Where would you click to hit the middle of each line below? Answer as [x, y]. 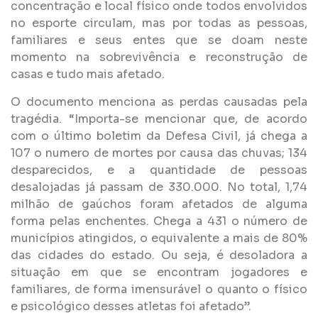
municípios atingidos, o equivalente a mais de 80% [159, 238]
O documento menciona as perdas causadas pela [159, 102]
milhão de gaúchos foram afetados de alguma [159, 204]
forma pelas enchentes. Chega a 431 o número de [159, 221]
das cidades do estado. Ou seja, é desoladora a [159, 255]
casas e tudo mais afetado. [88, 75]
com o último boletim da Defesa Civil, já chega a [159, 136]
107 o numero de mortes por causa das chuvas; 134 [159, 153]
